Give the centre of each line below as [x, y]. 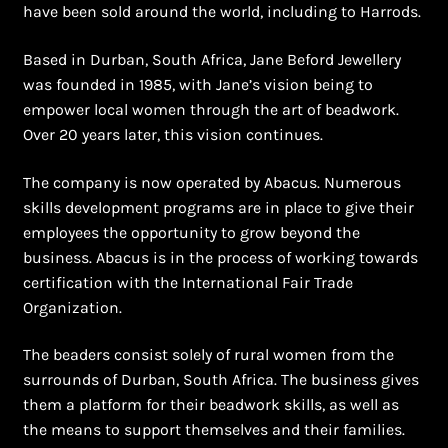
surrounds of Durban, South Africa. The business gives [220, 380]
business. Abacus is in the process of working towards [220, 257]
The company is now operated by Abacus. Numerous [211, 182]
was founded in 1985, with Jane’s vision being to [197, 84]
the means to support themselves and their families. [213, 430]
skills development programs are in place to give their [218, 207]
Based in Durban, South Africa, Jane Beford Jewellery [211, 59]
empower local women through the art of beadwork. [210, 109]
